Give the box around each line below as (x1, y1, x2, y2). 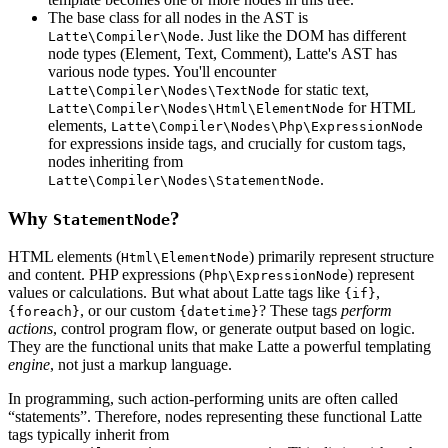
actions (8, 320, 53, 338)
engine (8, 356, 50, 374)
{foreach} (8, 304, 80, 320)
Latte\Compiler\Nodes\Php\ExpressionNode (111, 118, 423, 134)
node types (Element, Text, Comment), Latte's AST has (48, 44, 397, 62)
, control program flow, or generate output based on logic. (53, 320, 415, 338)
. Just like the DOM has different (200, 26, 406, 44)
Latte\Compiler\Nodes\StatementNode (48, 172, 320, 188)
